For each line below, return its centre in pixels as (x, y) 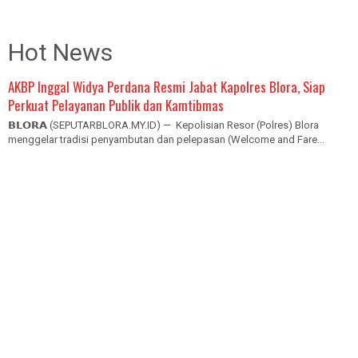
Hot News (60, 52)
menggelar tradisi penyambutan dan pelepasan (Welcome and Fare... (166, 139)
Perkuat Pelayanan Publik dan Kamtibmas (116, 105)
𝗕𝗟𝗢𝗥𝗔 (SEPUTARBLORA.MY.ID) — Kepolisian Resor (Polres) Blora (163, 125)
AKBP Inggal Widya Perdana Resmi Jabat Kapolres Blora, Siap (167, 86)
